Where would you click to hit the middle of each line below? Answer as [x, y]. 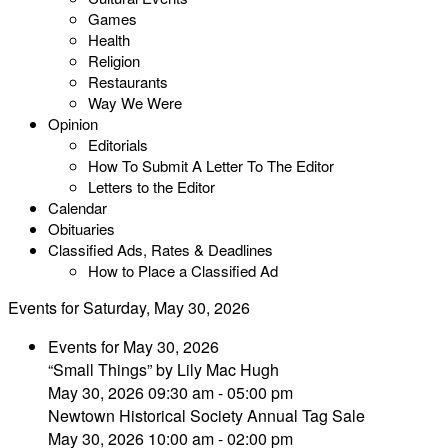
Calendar [77, 207]
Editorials [118, 144]
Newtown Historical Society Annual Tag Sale [206, 415]
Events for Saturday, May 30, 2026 [129, 307]
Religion [114, 60]
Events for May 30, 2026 [133, 346]
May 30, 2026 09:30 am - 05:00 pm [170, 392]
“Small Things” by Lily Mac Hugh [163, 369]
